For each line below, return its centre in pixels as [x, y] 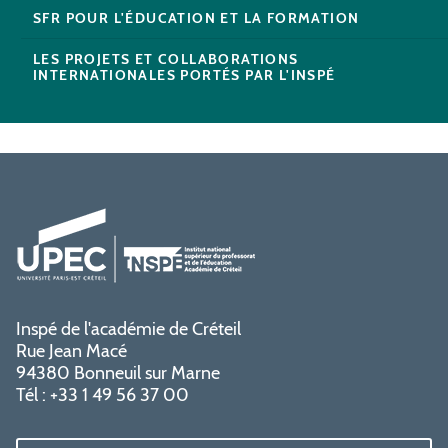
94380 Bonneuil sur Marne [118, 373]
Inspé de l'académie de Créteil [128, 329]
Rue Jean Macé [71, 351]
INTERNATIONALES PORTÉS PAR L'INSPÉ [184, 75]
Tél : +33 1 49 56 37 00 [102, 395]
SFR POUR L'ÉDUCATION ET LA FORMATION [196, 18]
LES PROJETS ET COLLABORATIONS [166, 59]
